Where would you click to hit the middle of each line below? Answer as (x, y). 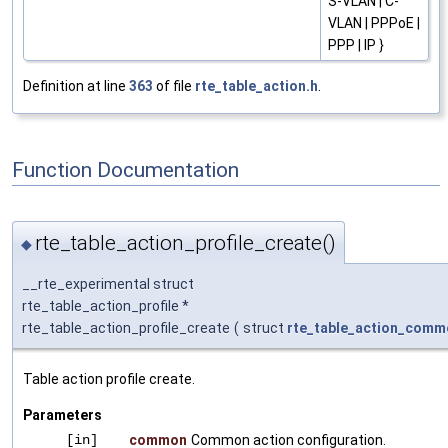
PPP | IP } (356, 45)
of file (174, 86)
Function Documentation (125, 169)
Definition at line (76, 86)
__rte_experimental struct (108, 283)
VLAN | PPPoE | (374, 23)
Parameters (62, 414)
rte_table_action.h (256, 86)
